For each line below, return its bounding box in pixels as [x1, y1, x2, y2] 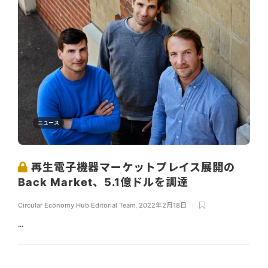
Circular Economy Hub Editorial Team [18, 201, 136, 210]
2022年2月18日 [139, 201, 187, 210]
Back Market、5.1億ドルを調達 [18, 176, 191, 189]
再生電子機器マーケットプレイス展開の [28, 161, 235, 174]
